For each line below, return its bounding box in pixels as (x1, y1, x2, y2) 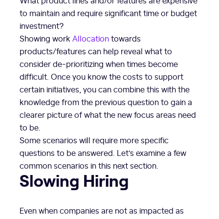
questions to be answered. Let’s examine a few (20, 147, 186, 158)
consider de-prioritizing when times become (20, 58, 178, 69)
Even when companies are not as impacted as (20, 205, 184, 216)
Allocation (72, 32, 109, 44)
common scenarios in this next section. (20, 159, 158, 171)
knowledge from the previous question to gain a (20, 96, 192, 107)
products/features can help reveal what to (20, 45, 172, 56)
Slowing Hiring (20, 168, 129, 191)
